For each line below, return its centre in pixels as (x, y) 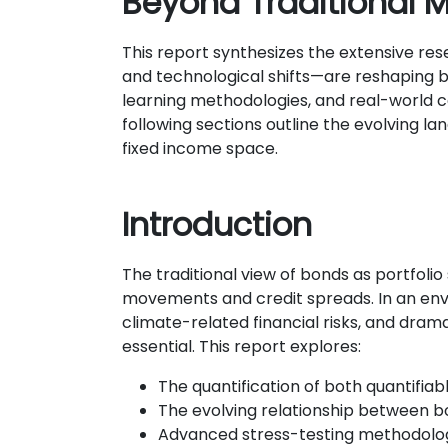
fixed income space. (200, 148)
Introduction (217, 224)
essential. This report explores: (241, 346)
